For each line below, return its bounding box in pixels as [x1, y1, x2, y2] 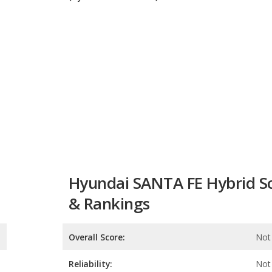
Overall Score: [69, 177, 126, 189]
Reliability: [69, 203, 113, 216]
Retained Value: [69, 230, 134, 242]
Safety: [69, 257, 100, 269]
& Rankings [69, 138, 150, 160]
